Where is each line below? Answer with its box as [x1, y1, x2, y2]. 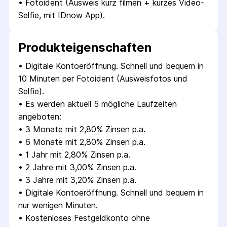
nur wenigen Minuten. [18, 200, 98, 210]
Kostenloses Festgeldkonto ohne [25, 213, 150, 223]
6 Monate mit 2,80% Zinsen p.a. [25, 137, 145, 147]
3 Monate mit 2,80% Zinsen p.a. [25, 124, 145, 134]
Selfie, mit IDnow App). [18, 10, 105, 20]
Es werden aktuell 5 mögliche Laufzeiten [25, 99, 177, 109]
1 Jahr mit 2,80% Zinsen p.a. [25, 149, 130, 160]
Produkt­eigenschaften [18, 40, 152, 55]
